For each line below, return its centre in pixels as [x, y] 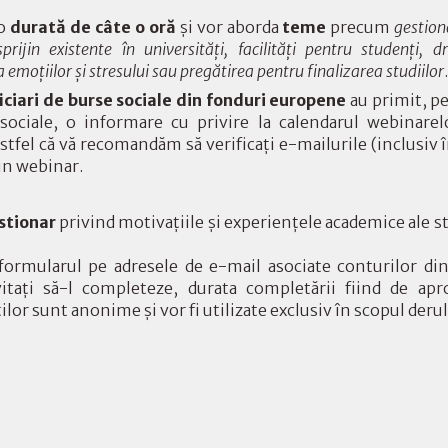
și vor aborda [229, 27]
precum [362, 27]
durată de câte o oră [93, 27]
